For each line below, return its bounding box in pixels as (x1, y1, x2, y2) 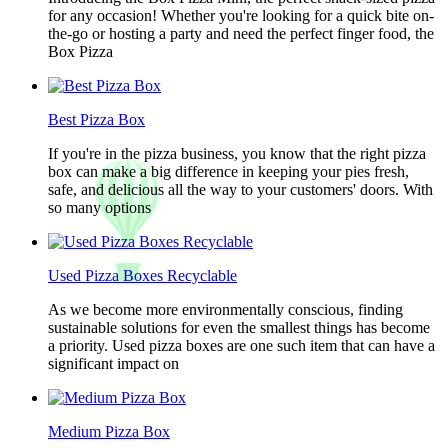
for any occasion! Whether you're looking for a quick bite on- (48, 7, 434, 24)
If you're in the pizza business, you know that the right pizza (48, 145, 426, 162)
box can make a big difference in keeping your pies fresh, (48, 163, 409, 180)
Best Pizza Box (48, 111, 145, 128)
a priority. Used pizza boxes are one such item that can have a (48, 337, 435, 354)
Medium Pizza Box (48, 423, 170, 440)
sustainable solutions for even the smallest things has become (48, 319, 430, 336)
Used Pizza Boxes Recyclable (48, 267, 237, 284)
